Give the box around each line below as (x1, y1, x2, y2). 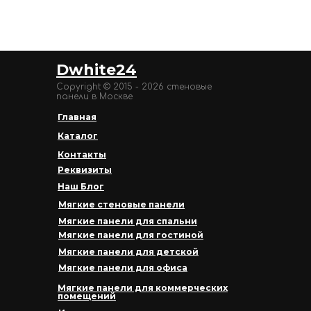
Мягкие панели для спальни (58, 216, 197, 227)
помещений (58, 291, 116, 302)
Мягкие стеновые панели (58, 199, 185, 210)
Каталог (58, 131, 98, 142)
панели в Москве (56, 92, 133, 102)
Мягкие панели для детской (58, 246, 199, 258)
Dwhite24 (56, 60, 137, 80)
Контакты (58, 149, 106, 160)
